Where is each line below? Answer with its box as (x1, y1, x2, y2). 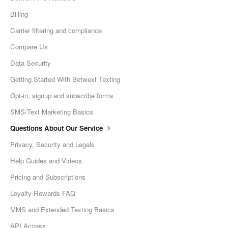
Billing (10, 9, 28, 19)
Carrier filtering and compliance (10, 25, 102, 36)
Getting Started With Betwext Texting (10, 74, 120, 84)
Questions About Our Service (10, 123, 105, 133)
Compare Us (10, 42, 48, 52)
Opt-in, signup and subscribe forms (10, 91, 113, 101)
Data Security (10, 58, 51, 68)
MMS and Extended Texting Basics (10, 205, 115, 215)
